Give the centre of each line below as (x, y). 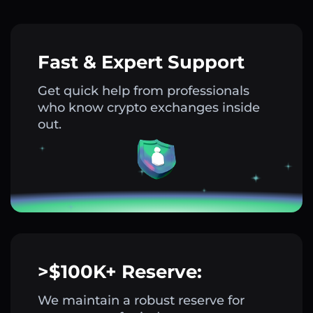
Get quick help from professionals (144, 91)
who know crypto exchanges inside (149, 108)
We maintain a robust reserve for (141, 301)
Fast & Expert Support (141, 63)
